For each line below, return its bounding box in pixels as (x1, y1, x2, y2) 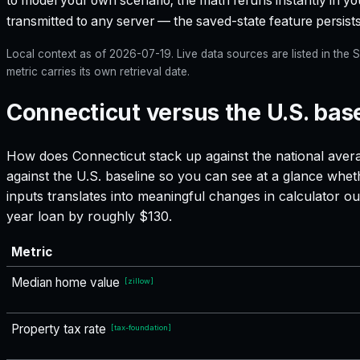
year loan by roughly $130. (6, 207, 172, 224)
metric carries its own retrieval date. (6, 65, 190, 79)
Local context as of (6, 47, 109, 61)
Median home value (11, 274, 120, 290)
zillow (128, 276, 150, 285)
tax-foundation (114, 322, 168, 332)
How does (6, 147, 72, 164)
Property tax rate (11, 321, 106, 337)
